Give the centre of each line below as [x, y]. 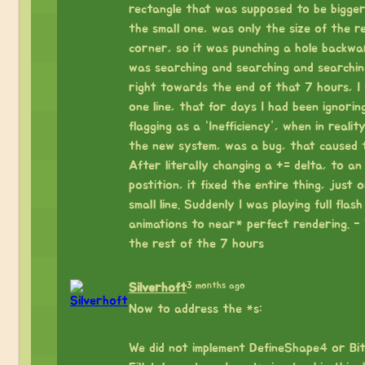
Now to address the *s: [195, 308]
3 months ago [215, 285]
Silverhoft [157, 287]
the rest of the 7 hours [196, 243]
